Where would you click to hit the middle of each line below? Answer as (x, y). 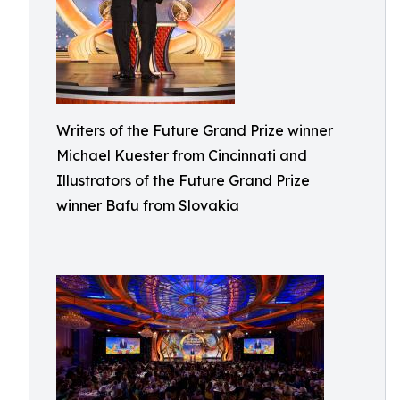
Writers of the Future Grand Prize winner (195, 130)
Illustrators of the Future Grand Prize (183, 180)
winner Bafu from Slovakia (148, 205)
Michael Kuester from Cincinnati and (182, 155)
